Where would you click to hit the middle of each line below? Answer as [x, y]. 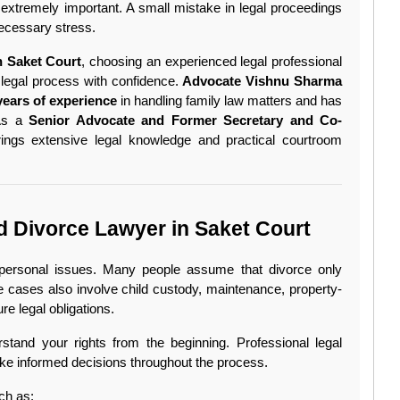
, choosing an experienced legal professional [212, 62]
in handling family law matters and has [229, 101]
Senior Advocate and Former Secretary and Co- [185, 121]
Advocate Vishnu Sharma [262, 82]
